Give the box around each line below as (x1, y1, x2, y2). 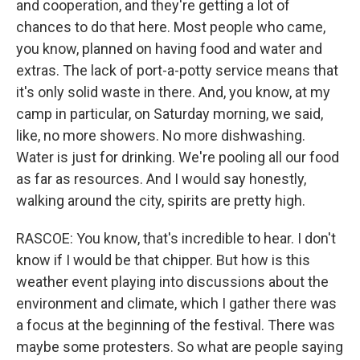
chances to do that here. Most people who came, (16, 18, 325, 35)
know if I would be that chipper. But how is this (16, 252, 310, 268)
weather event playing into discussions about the (16, 273, 329, 290)
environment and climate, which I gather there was (16, 295, 337, 312)
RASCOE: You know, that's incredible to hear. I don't (16, 230, 336, 247)
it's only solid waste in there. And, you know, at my (16, 84, 330, 100)
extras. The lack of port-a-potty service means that (16, 62, 338, 79)
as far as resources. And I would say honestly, (16, 170, 306, 187)
